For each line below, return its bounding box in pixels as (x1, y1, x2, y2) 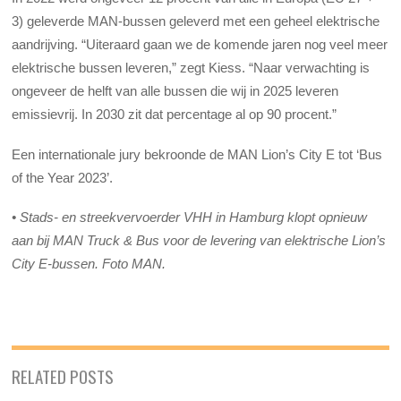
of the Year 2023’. (12, 169, 114, 185)
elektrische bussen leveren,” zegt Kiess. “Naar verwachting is (12, 60, 371, 76)
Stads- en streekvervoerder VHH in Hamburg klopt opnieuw (20, 209, 368, 225)
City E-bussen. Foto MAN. (12, 255, 166, 271)
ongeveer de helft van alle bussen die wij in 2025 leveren (12, 83, 339, 99)
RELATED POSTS (12, 363, 115, 389)
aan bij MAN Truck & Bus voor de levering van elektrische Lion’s (12, 232, 387, 248)
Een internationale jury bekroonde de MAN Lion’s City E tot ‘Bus (12, 146, 383, 162)
